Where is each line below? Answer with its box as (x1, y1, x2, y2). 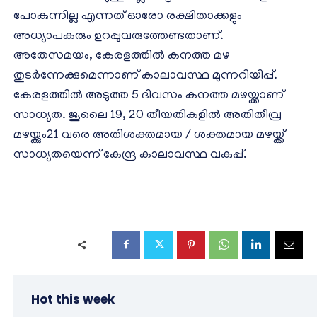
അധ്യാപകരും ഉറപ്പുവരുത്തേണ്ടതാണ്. (13, 29, 224, 44)
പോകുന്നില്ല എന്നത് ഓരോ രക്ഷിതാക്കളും (13, 9, 242, 24)
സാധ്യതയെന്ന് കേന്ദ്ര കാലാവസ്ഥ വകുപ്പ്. (13, 148, 247, 163)
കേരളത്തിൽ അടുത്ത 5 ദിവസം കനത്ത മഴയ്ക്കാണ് (13, 88, 284, 103)
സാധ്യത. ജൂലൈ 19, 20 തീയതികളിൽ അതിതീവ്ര (13, 108, 282, 123)
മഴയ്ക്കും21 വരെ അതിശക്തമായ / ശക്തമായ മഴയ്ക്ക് (13, 128, 284, 143)
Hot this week (31, 290, 115, 308)
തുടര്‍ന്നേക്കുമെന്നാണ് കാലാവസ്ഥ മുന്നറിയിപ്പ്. (13, 69, 277, 83)
